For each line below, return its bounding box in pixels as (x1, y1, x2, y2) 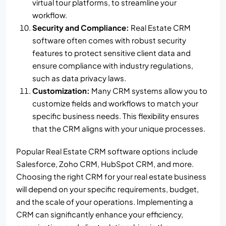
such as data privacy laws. (32, 73, 126, 83)
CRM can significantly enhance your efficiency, (16, 209, 183, 219)
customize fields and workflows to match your (32, 98, 198, 108)
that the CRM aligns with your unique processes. (32, 123, 205, 133)
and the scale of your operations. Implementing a (16, 196, 193, 206)
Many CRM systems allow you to (90, 85, 207, 95)
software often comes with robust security (32, 35, 186, 45)
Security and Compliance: (32, 22, 129, 32)
